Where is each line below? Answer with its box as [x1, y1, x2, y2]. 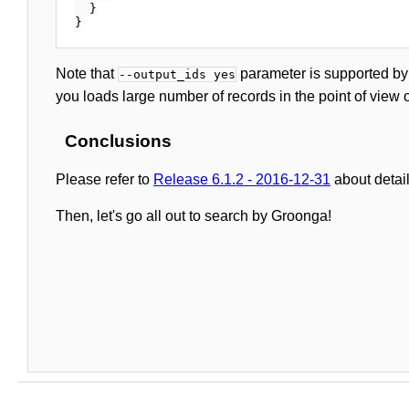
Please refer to [56, 171, 153, 187]
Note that [56, 65, 118, 81]
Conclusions [65, 131, 172, 151]
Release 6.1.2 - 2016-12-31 [153, 171, 330, 187]
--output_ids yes [119, 67, 236, 81]
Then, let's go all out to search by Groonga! [56, 207, 331, 224]
